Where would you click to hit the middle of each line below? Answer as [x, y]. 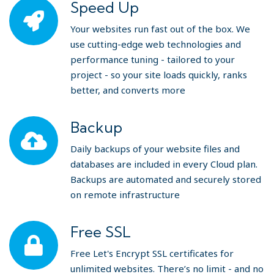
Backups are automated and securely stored [166, 179]
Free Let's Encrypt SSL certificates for [152, 253]
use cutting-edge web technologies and [156, 44]
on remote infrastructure [125, 194]
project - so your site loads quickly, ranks [159, 75]
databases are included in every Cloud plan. [164, 164]
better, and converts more [128, 90]
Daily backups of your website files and [155, 149]
